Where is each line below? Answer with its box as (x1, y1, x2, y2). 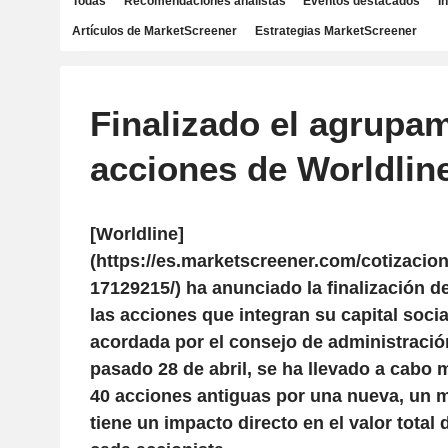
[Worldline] (89, 224, 184, 244)
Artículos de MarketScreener (72, 24, 237, 38)
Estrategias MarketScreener (254, 24, 417, 38)
